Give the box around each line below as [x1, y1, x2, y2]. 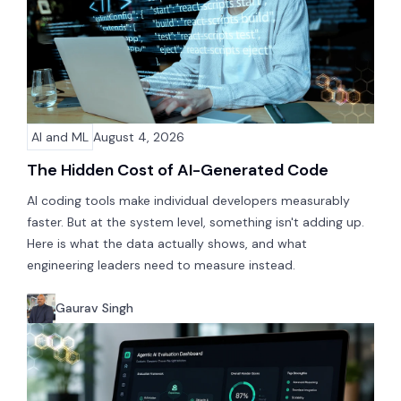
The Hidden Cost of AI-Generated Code [27, 158, 328, 181]
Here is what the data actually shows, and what [27, 235, 307, 252]
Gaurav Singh [55, 300, 133, 317]
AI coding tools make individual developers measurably [27, 192, 350, 209]
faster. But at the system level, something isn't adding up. [27, 213, 364, 230]
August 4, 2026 [93, 128, 184, 145]
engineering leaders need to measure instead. [27, 256, 295, 273]
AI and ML [31, 128, 89, 145]
